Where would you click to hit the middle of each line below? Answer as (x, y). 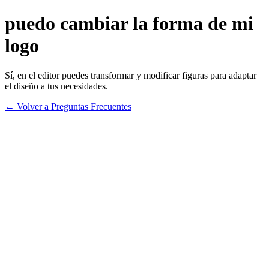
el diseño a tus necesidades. (56, 86)
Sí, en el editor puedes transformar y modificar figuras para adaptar (131, 75)
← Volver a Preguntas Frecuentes (68, 106)
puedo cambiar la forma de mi (129, 24)
